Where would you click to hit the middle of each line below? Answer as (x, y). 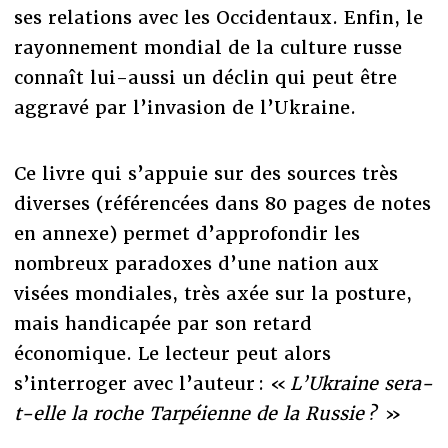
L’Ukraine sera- (361, 384)
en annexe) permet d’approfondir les (186, 234)
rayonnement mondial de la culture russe (207, 48)
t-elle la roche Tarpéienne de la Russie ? (197, 414)
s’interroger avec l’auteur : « (151, 384)
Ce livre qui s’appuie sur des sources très (205, 174)
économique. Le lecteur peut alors (172, 354)
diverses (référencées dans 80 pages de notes (222, 204)
